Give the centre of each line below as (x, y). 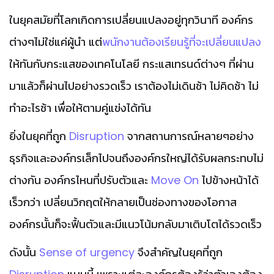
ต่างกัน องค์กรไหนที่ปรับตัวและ (80, 180)
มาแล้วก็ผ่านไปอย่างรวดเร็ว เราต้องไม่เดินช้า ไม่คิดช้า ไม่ (134, 86)
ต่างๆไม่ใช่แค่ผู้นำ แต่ (56, 42)
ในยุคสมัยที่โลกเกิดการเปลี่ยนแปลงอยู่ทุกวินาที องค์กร (131, 20)
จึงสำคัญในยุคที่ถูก (180, 252)
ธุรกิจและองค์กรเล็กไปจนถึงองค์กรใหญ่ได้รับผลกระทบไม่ (136, 158)
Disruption (95, 136)
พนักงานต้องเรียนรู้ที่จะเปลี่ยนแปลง (182, 42)
